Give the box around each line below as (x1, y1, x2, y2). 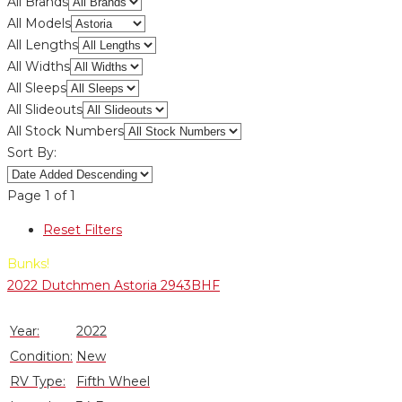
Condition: (10, 348, 73, 364)
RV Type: (10, 373, 66, 389)
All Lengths (7, 37, 78, 53)
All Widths (7, 58, 70, 74)
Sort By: (7, 144, 57, 161)
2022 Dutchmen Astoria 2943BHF (7, 277, 220, 293)
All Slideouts (7, 101, 83, 118)
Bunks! (7, 256, 49, 272)
